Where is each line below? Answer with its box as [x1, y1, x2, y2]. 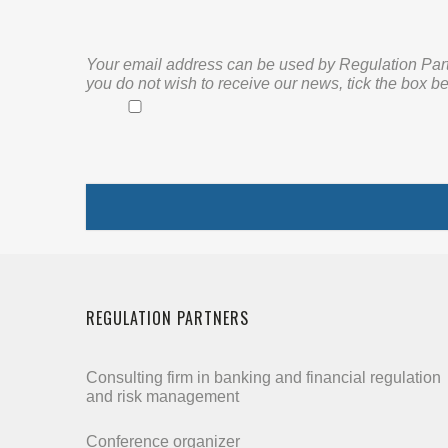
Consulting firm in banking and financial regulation [86, 369, 441, 386]
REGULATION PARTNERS [86, 306, 249, 330]
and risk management [86, 388, 239, 405]
